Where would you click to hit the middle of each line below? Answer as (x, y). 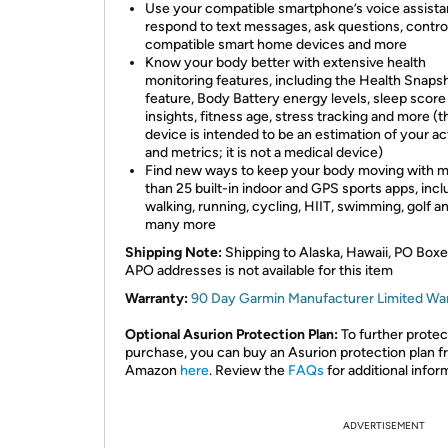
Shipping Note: (173, 252)
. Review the (248, 370)
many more (180, 224)
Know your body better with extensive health (285, 62)
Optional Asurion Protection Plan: (231, 334)
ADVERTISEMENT (384, 425)
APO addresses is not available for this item (259, 270)
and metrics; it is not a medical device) (264, 152)
